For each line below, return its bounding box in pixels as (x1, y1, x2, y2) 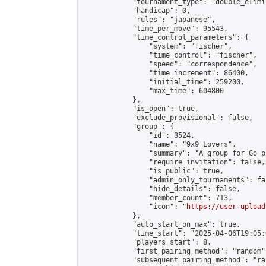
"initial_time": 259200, (83, 78, 245, 86)
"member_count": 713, (83, 194, 232, 202)
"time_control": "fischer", (83, 51, 257, 59)
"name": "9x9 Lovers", (83, 140, 236, 148)
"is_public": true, (83, 167, 224, 175)
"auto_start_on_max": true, (83, 220, 240, 229)
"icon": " (83, 202, 186, 211)
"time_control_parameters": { (83, 33, 249, 42)
